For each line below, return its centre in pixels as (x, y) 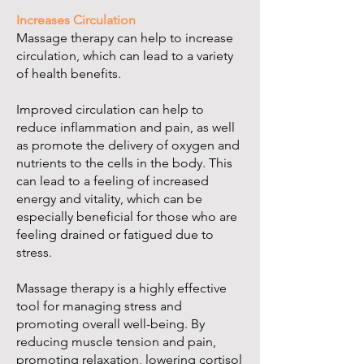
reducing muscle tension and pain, (116, 342)
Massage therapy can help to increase (125, 38)
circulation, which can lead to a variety (125, 56)
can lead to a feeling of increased (113, 181)
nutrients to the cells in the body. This (124, 163)
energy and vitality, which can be (109, 199)
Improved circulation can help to (110, 110)
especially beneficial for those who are (127, 217)
